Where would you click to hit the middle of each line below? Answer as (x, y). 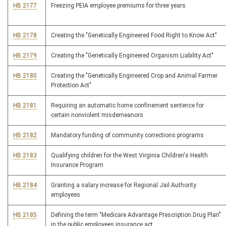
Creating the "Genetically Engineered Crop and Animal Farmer (134, 76)
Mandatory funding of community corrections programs (127, 135)
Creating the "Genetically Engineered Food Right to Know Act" (134, 35)
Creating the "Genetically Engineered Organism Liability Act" (132, 55)
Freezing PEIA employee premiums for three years (118, 6)
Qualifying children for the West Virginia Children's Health (129, 155)
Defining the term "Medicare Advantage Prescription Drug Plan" (136, 215)
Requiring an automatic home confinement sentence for (127, 105)
